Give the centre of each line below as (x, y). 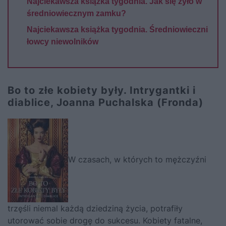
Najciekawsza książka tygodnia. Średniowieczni (117, 30)
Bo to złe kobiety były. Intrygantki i (102, 90)
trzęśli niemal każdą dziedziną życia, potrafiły (95, 208)
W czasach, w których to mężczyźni (137, 160)
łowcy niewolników (63, 42)
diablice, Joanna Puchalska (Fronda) (105, 102)
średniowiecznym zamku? (76, 13)
